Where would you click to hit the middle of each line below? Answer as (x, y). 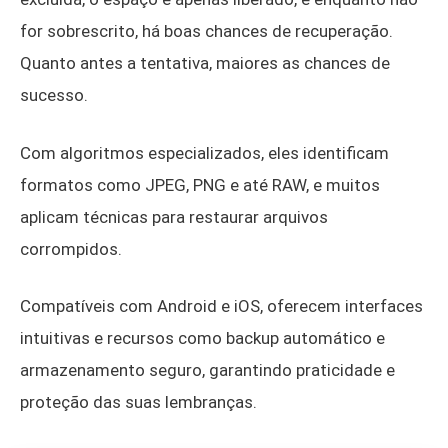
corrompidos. (71, 248)
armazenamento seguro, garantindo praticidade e (207, 370)
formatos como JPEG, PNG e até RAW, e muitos (200, 184)
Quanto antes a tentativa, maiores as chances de (205, 63)
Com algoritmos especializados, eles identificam (204, 152)
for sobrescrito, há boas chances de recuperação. (206, 31)
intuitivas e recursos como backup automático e (202, 338)
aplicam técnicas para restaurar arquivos (174, 216)
